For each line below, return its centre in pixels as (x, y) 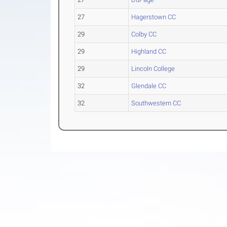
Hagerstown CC (154, 17)
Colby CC (144, 34)
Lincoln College (153, 69)
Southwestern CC (156, 103)
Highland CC (149, 51)
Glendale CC (149, 86)
